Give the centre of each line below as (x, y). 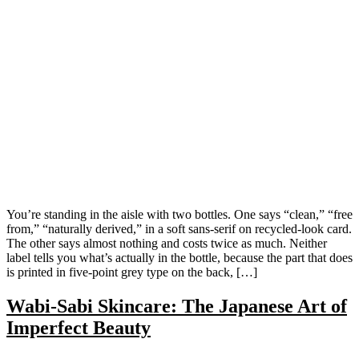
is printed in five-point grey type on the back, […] (132, 272)
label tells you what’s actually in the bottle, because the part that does (179, 258)
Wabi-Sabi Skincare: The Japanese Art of (177, 307)
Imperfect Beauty (79, 328)
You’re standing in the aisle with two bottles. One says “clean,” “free (179, 215)
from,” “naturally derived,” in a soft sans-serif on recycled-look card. (179, 229)
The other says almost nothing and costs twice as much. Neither (167, 244)
